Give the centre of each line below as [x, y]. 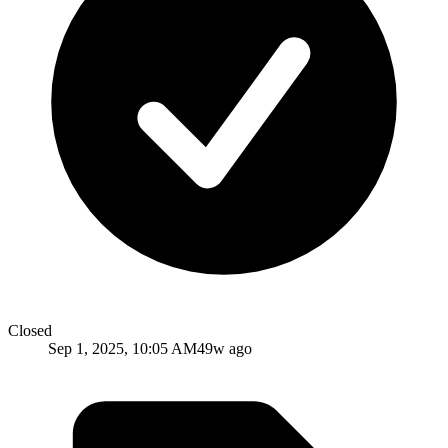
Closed [30, 330]
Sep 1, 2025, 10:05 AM [122, 348]
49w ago [224, 348]
